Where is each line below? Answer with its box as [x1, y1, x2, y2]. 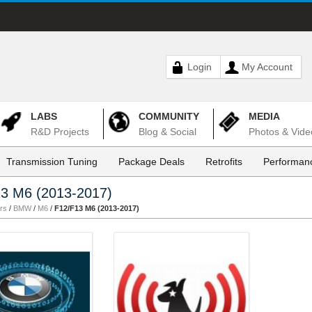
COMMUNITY [139, 111, 199, 122]
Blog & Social [139, 126, 196, 137]
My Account [242, 61, 292, 72]
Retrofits [205, 156, 242, 167]
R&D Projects [31, 126, 89, 137]
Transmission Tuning [6, 156, 97, 167]
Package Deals [118, 156, 185, 167]
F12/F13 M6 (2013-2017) [54, 204, 139, 212]
